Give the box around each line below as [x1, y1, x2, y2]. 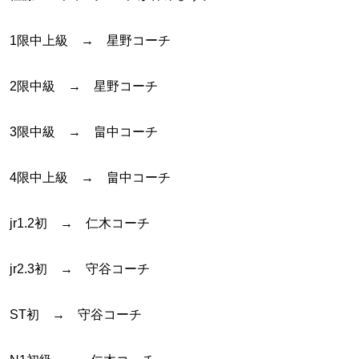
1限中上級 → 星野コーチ [10, 34, 171, 47]
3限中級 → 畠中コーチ [10, 125, 158, 139]
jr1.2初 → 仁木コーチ [10, 216, 150, 230]
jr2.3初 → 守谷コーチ [10, 262, 150, 276]
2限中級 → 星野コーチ [10, 79, 158, 93]
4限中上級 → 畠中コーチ [10, 171, 171, 184]
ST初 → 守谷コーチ [10, 308, 142, 321]
